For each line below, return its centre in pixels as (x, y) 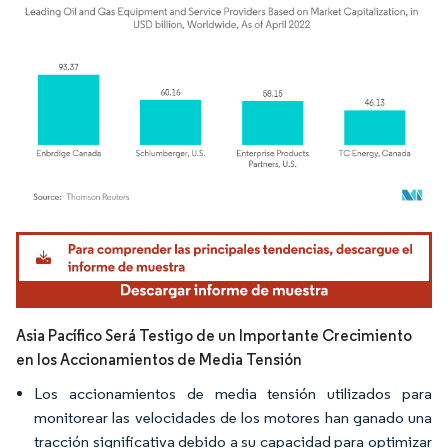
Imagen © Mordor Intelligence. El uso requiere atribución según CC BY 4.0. (215, 234)
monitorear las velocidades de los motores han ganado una (233, 417)
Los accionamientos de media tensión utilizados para (233, 393)
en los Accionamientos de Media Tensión (159, 359)
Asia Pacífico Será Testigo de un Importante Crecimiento (214, 335)
